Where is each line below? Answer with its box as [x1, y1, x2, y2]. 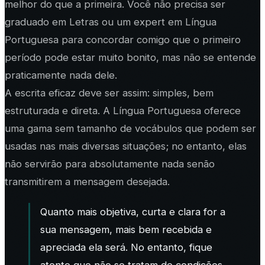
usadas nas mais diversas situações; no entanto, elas [5, 140, 247, 152]
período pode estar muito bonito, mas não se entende [5, 51, 256, 63]
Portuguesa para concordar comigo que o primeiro [5, 33, 241, 46]
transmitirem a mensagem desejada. [5, 175, 170, 188]
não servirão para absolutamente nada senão [5, 157, 215, 170]
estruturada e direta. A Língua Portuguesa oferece [5, 104, 241, 117]
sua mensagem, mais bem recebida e [40, 223, 212, 235]
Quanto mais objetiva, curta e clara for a [40, 205, 225, 218]
